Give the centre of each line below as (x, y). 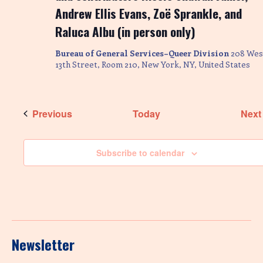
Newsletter (43, 244)
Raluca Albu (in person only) (125, 31)
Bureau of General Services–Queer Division (143, 53)
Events (87, 113)
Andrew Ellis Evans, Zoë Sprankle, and (149, 13)
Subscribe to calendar (140, 152)
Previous (52, 113)
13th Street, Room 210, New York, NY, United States (153, 64)
